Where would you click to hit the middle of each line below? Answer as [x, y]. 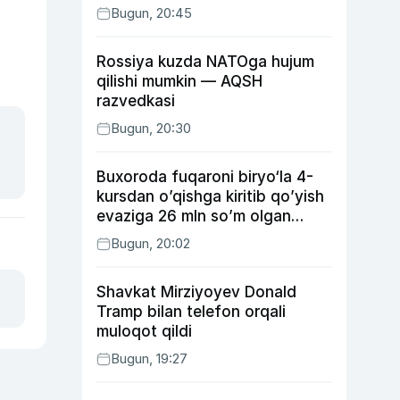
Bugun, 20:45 [151, 13]
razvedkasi [136, 101]
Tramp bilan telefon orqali [191, 312]
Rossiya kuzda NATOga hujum [205, 62]
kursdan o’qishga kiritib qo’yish [210, 196]
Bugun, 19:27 [149, 358]
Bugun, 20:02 [150, 243]
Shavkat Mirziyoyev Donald [196, 292]
